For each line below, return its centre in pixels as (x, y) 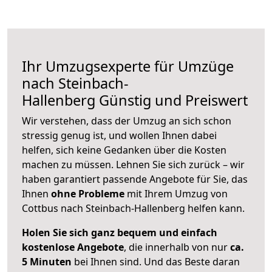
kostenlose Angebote (73, 247)
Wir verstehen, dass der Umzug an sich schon (127, 121)
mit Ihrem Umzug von (176, 194)
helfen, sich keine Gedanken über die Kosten (124, 150)
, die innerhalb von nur (177, 247)
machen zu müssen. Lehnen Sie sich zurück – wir (133, 165)
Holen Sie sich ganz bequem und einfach (120, 233)
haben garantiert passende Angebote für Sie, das (135, 179)
